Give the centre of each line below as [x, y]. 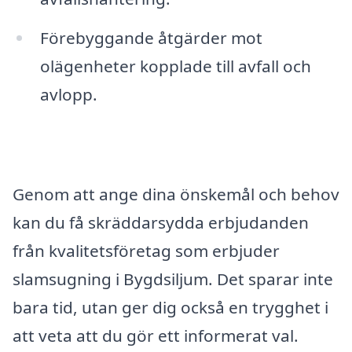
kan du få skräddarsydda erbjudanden [161, 223]
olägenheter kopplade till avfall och [175, 66]
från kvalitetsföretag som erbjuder [146, 251]
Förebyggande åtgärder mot [151, 37]
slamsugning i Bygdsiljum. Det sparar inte [173, 279]
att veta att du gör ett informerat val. [156, 336]
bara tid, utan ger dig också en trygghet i [170, 308]
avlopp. [68, 94]
